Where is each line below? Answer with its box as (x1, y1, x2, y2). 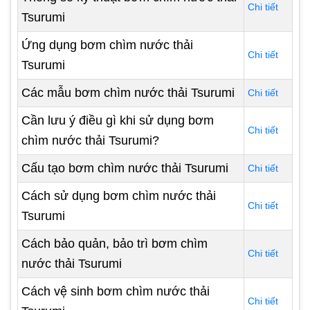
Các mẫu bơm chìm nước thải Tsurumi (21, 86, 238, 100)
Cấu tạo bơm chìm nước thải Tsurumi (21, 161, 232, 175)
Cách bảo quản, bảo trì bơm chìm (21, 237, 208, 250)
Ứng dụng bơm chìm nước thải (21, 38, 193, 52)
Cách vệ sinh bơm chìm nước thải (21, 284, 210, 298)
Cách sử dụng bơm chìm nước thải (21, 189, 216, 203)
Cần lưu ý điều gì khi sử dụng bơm (21, 113, 214, 127)
